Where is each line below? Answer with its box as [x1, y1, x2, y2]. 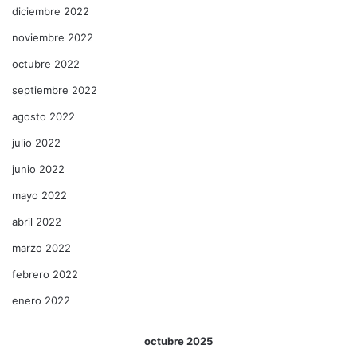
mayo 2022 [12, 188, 67, 202]
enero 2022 [12, 293, 70, 307]
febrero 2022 [12, 267, 78, 280]
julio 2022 [12, 135, 61, 149]
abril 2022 [12, 214, 61, 228]
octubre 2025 [144, 334, 213, 347]
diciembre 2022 [12, 4, 89, 18]
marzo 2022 [12, 241, 71, 254]
